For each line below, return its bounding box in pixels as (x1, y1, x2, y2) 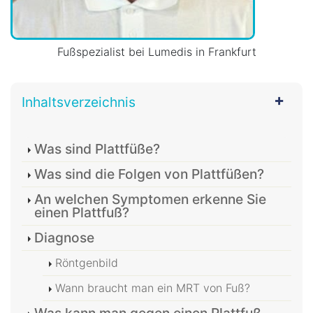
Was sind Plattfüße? (34, 140, 160, 157)
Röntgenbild (55, 255, 118, 270)
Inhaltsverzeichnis (22, 93, 136, 110)
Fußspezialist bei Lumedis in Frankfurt (57, 44, 256, 59)
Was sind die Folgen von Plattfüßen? (34, 165, 264, 182)
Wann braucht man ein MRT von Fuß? (55, 280, 250, 295)
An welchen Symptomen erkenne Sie (34, 190, 266, 208)
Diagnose (34, 228, 94, 246)
